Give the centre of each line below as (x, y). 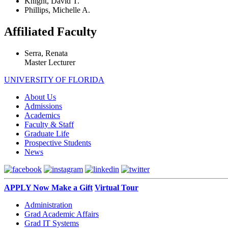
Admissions (43, 106)
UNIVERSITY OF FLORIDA (54, 79)
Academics (42, 115)
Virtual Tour (117, 187)
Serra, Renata (46, 53)
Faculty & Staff (49, 124)
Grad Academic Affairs (62, 214)
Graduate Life (47, 133)
